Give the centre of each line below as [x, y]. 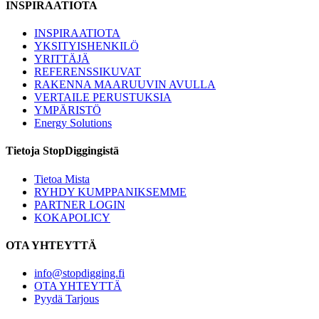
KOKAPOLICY [72, 217]
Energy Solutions [73, 122]
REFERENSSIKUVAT [88, 71]
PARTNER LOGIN [80, 204]
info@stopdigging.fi [79, 273]
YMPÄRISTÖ [68, 110]
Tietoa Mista [62, 179]
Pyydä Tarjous [67, 299]
